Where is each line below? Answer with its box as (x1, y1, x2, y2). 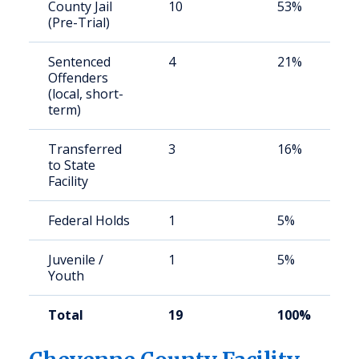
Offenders (48, 69, 108, 87)
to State (48, 156, 95, 174)
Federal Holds (48, 212, 130, 229)
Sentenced (48, 53, 111, 71)
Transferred (48, 140, 122, 158)
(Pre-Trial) (48, 14, 110, 31)
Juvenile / (48, 251, 103, 268)
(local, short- (48, 85, 123, 103)
